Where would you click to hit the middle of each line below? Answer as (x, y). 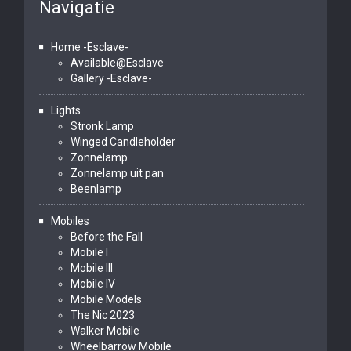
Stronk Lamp (102, 126)
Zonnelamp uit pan (117, 173)
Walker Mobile (105, 331)
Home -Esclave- (90, 47)
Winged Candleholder (123, 142)
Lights (66, 110)
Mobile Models (106, 299)
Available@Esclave (117, 63)
